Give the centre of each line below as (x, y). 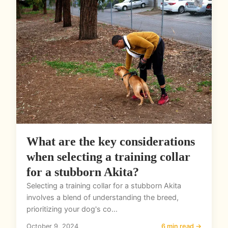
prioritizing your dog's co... (72, 209)
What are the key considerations (111, 142)
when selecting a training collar (108, 157)
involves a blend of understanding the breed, (103, 197)
